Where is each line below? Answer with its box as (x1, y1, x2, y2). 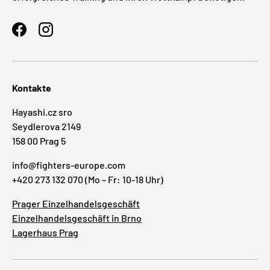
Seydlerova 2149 (12, 121, 81, 133)
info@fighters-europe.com (12, 159, 125, 171)
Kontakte (12, 82, 51, 94)
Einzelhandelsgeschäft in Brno (12, 212, 142, 224)
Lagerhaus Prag (12, 227, 78, 239)
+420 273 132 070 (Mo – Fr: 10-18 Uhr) (12, 174, 163, 186)
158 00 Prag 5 (12, 135, 66, 147)
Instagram (45, 30, 88, 42)
